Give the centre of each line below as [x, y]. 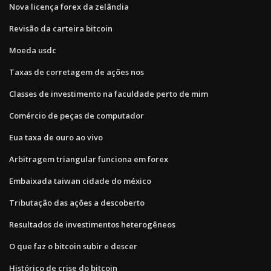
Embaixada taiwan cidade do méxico [80, 181]
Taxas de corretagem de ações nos [77, 72]
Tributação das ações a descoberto [77, 202]
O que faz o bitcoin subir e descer [73, 246]
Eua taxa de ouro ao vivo [56, 137]
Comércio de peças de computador [77, 115]
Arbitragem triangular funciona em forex [89, 159]
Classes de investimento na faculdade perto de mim [109, 93]
